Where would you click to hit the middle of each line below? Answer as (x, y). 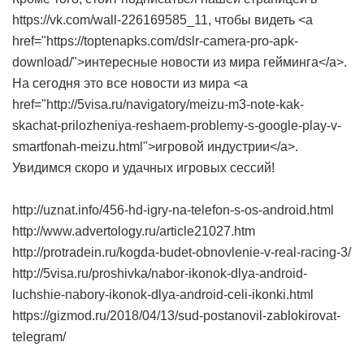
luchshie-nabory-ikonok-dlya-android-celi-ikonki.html (163, 295)
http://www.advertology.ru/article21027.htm (134, 231)
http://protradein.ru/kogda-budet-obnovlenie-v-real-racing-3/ (182, 252)
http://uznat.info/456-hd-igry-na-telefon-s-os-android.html (173, 210)
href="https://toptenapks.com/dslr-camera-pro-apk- (155, 41)
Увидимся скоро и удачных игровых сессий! (143, 168)
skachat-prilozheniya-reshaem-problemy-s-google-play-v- (177, 126)
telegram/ (39, 337)
